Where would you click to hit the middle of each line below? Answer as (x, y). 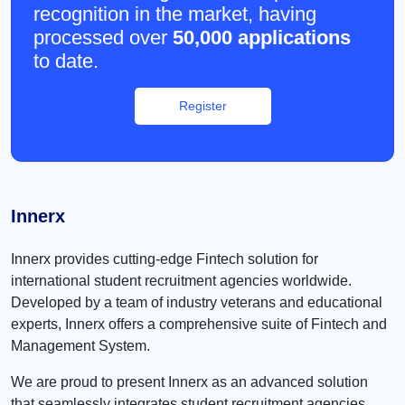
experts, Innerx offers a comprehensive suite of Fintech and (199, 324)
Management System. (80, 345)
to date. (66, 61)
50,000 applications (262, 37)
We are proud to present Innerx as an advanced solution (189, 381)
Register (202, 105)
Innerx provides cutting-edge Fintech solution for (165, 259)
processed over (103, 37)
